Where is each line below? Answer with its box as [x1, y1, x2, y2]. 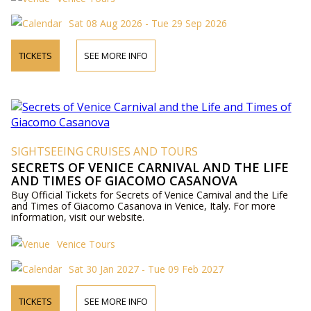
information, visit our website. [10, 210, 144, 224]
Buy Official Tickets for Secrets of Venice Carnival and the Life [10, 188, 288, 202]
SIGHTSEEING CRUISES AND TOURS [10, 144, 198, 160]
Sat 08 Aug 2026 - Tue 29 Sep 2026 [68, 17, 227, 31]
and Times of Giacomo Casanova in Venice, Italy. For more [10, 199, 276, 213]
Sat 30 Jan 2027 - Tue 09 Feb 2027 [68, 262, 224, 276]
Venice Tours [56, 237, 115, 251]
